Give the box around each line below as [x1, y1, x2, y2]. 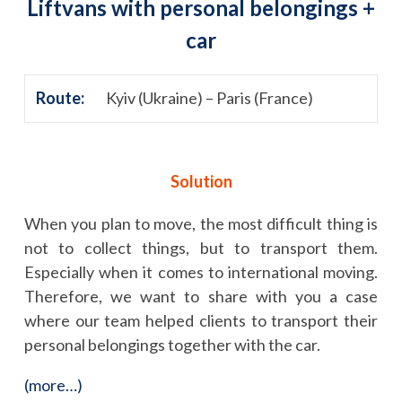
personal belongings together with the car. [24, 334, 320, 354]
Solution [170, 170, 232, 191]
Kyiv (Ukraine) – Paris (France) [106, 87, 313, 108]
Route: [36, 87, 84, 108]
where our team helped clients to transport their [24, 310, 378, 330]
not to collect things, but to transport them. [24, 237, 378, 258]
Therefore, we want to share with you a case [24, 285, 378, 306]
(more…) [24, 374, 83, 395]
